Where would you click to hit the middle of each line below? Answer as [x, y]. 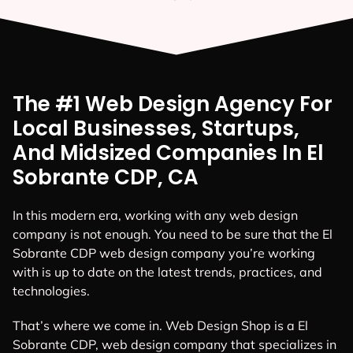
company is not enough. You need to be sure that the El [173, 234]
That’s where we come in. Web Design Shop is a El [160, 325]
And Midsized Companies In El [168, 153]
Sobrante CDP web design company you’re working [164, 253]
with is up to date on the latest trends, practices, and [167, 272]
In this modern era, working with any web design [155, 216]
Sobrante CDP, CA [106, 178]
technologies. [51, 291]
